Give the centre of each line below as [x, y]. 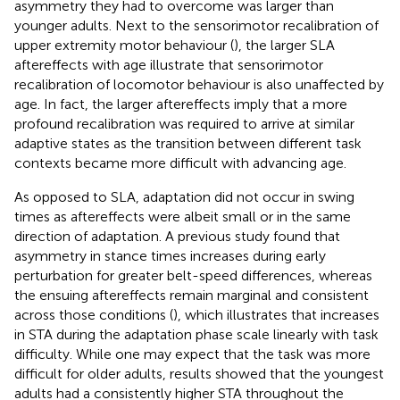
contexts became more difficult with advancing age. [180, 163]
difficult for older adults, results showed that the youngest [199, 374]
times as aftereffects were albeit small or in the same [183, 217]
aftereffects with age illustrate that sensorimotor [169, 65]
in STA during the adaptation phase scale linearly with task [196, 335]
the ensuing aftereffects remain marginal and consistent [192, 296]
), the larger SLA [284, 46]
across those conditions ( [94, 315]
